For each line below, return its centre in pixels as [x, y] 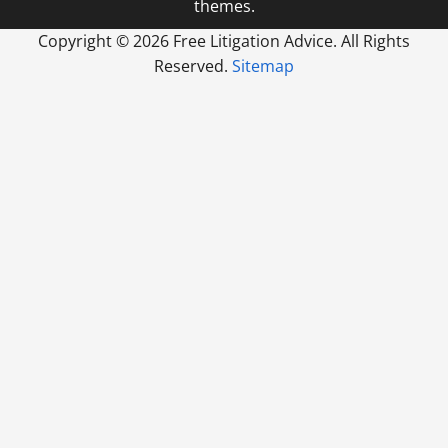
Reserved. [193, 65]
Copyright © [85, 40]
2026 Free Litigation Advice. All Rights [271, 40]
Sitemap [263, 65]
